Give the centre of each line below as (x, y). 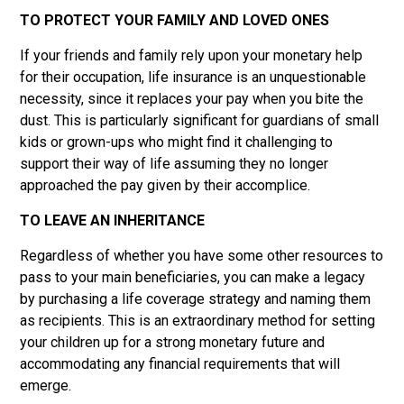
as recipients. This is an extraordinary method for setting (198, 320)
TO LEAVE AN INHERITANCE (113, 220)
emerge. (46, 385)
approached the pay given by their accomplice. (165, 185)
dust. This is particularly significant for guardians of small (200, 120)
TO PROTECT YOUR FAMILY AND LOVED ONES (175, 20)
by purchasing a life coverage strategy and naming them (196, 298)
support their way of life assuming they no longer (174, 163)
